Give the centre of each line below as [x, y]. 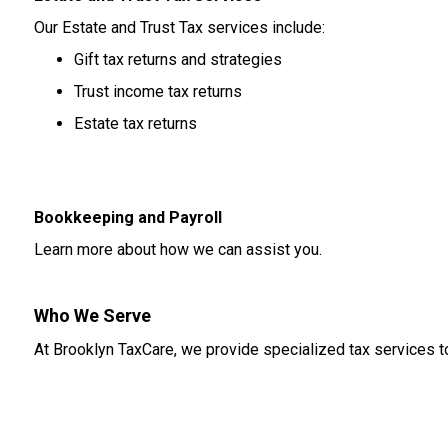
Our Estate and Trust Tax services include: [179, 27]
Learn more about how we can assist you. [177, 249]
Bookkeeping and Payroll [127, 217]
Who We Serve [92, 315]
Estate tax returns [135, 123]
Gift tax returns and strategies [177, 59]
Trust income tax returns [157, 91]
